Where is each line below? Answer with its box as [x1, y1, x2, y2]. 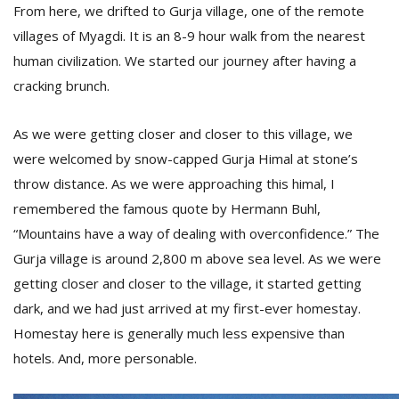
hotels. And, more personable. [13, 349, 200, 367]
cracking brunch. [13, 77, 113, 94]
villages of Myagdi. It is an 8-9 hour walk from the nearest [13, 27, 365, 45]
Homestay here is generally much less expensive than [13, 324, 345, 342]
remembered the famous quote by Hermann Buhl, [13, 199, 321, 217]
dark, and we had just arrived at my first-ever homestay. [13, 299, 361, 317]
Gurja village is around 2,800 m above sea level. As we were [13, 249, 381, 267]
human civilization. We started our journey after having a [13, 52, 356, 69]
